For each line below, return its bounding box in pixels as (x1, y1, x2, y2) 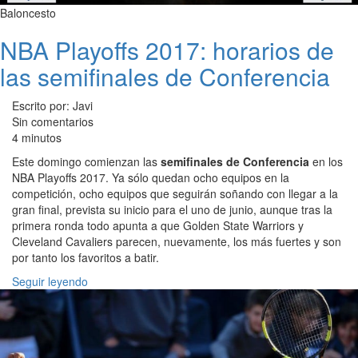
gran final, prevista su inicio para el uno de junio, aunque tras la (12, 201, 332, 217)
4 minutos (12, 129, 62, 145)
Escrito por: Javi (12, 97, 93, 113)
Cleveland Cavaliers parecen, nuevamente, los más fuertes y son (12, 233, 341, 249)
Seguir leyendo (12, 272, 88, 289)
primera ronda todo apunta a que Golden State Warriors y (12, 217, 304, 233)
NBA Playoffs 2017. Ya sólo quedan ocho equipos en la (12, 169, 289, 185)
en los (312, 153, 343, 169)
